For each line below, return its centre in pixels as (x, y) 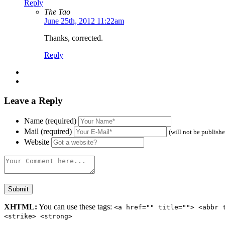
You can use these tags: (76, 206)
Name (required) (50, 121)
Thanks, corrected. (74, 38)
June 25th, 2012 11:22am (84, 21)
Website (37, 142)
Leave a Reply (33, 100)
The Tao (57, 12)
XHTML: (21, 206)
